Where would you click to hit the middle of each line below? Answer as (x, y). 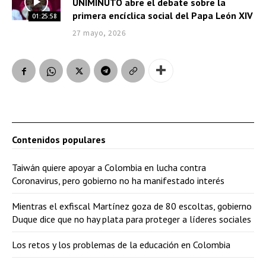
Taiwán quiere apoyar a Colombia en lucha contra (109, 167)
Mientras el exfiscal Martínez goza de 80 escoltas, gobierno (132, 206)
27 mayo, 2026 (99, 32)
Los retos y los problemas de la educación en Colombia (121, 244)
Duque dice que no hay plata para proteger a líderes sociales (132, 219)
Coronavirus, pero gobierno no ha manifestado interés (118, 180)
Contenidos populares (59, 139)
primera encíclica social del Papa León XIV (162, 15)
